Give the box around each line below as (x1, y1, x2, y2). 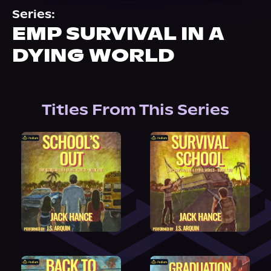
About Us (18, 2, 70, 14)
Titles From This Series (42, 100, 229, 119)
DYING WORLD (12, 44, 175, 67)
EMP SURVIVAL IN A (12, 22, 224, 45)
